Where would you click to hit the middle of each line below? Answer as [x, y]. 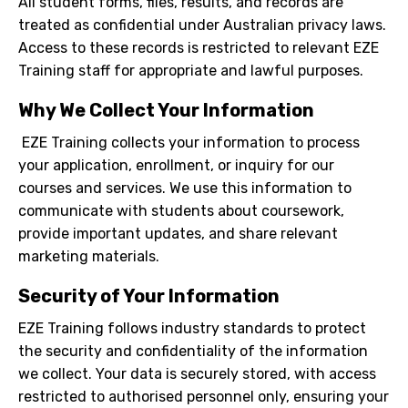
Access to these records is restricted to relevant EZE [199, 48]
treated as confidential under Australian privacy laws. [202, 25]
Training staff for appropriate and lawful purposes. [191, 71]
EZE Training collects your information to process [191, 143]
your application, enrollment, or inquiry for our [176, 166]
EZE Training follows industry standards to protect [192, 329]
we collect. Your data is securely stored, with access [197, 374]
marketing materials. [89, 257]
